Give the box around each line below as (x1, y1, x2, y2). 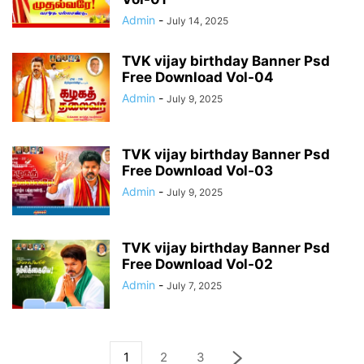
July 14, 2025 (167, 15, 228, 27)
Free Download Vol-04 (122, 69, 274, 85)
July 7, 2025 (167, 279, 222, 292)
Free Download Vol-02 (122, 256, 273, 272)
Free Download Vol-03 (122, 162, 273, 179)
